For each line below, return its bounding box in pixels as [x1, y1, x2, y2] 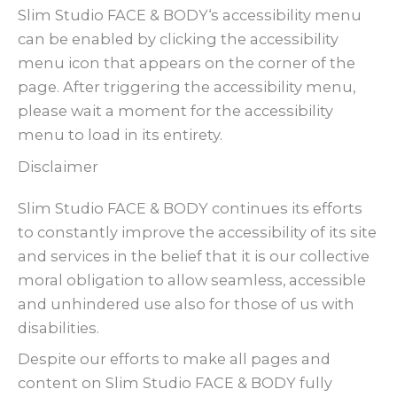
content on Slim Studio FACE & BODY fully [18, 373, 332, 392]
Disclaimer [18, 157, 98, 175]
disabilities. [18, 318, 99, 337]
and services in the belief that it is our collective [18, 246, 370, 265]
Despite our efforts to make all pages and [18, 349, 331, 368]
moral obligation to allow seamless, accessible [18, 270, 366, 289]
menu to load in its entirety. [18, 126, 222, 144]
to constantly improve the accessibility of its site [18, 222, 377, 241]
